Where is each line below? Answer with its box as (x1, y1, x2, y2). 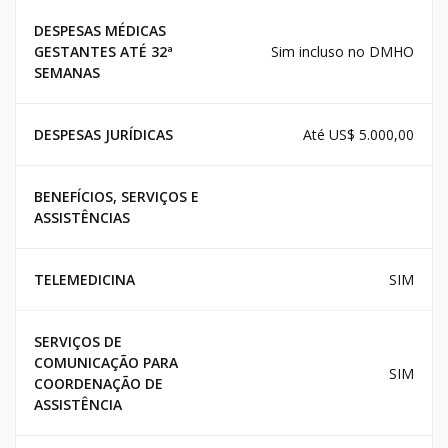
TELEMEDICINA (34, 270, 135, 290)
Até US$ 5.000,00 (303, 125, 414, 145)
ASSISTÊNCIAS (34, 208, 130, 228)
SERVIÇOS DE (34, 332, 122, 352)
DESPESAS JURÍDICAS (34, 125, 173, 145)
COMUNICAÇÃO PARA (34, 353, 178, 373)
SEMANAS (34, 63, 100, 83)
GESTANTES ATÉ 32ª (34, 42, 173, 62)
